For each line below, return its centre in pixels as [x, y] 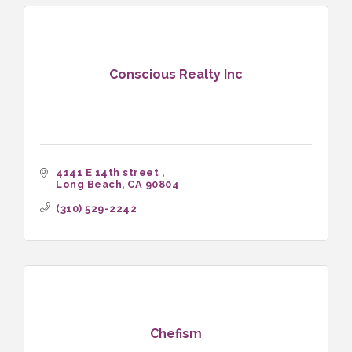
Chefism [176, 334]
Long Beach [89, 184]
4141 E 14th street [109, 172]
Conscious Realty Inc [176, 75]
